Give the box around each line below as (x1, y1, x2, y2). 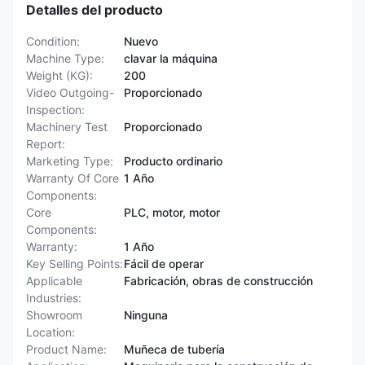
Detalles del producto (26, 2, 163, 18)
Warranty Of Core (26, 171, 119, 185)
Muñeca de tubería (124, 342, 225, 356)
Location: (26, 325, 75, 339)
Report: (26, 137, 65, 151)
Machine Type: (26, 51, 104, 65)
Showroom (26, 308, 82, 322)
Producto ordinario (124, 154, 222, 168)
